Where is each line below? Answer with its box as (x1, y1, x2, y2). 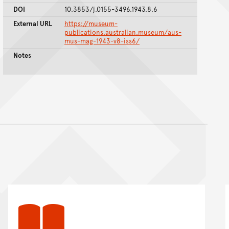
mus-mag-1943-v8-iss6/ (64, 36, 140, 46)
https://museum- (64, 19, 118, 29)
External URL (13, 19, 52, 29)
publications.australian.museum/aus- (64, 28, 181, 37)
